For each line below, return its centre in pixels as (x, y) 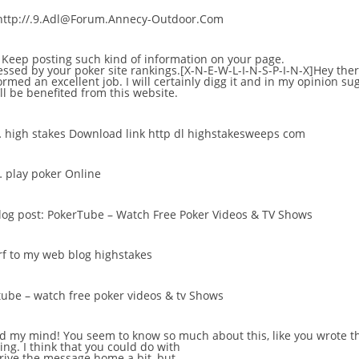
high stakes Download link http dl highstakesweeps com (155, 133)
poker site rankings (126, 71)
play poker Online (53, 174)
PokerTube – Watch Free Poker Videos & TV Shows (180, 214)
